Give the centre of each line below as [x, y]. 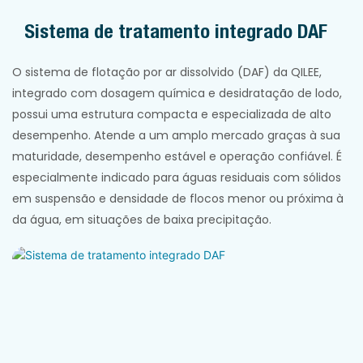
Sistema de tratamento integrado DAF [176, 31]
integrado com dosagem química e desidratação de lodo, [177, 94]
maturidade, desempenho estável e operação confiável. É [177, 157]
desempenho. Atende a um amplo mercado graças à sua [176, 136]
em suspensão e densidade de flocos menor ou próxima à [178, 199]
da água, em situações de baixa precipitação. [142, 220]
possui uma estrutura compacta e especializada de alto [172, 115]
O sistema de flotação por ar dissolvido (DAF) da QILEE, [167, 73]
